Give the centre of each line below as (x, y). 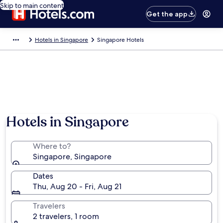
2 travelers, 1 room (66, 216)
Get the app (167, 14)
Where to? (52, 146)
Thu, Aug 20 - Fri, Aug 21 (77, 186)
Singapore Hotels (120, 40)
